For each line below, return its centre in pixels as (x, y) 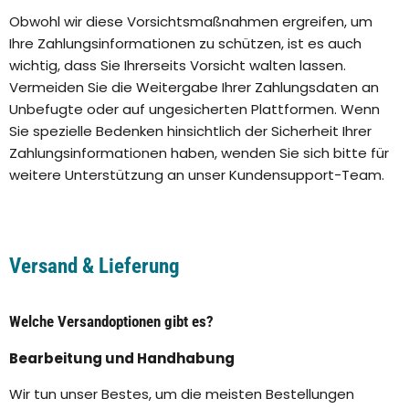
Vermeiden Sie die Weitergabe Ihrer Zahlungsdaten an (194, 88)
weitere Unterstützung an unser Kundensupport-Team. (197, 175)
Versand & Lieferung (94, 266)
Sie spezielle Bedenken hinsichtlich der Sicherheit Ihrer (190, 131)
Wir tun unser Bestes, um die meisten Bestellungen (182, 394)
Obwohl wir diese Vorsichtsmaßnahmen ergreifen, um (191, 22)
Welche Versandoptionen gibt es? (111, 322)
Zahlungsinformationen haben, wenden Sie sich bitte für (199, 153)
